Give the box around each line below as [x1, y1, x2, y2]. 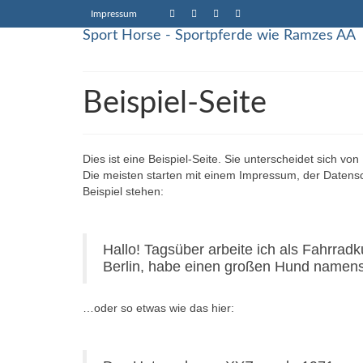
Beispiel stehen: [83, 185, 164, 198]
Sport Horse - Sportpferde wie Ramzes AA [83, 28, 356, 43]
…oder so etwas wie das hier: [83, 301, 234, 314]
